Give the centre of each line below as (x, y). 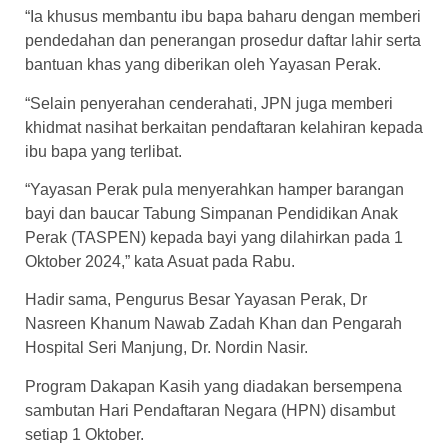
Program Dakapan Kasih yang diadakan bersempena (213, 386)
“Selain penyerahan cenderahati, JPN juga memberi (209, 103)
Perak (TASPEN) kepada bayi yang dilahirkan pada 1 (214, 238)
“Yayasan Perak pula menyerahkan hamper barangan (214, 190)
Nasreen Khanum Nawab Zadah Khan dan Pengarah (213, 324)
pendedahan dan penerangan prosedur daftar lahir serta (223, 41)
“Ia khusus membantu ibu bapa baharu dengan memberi (223, 17)
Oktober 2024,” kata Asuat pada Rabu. (160, 262)
